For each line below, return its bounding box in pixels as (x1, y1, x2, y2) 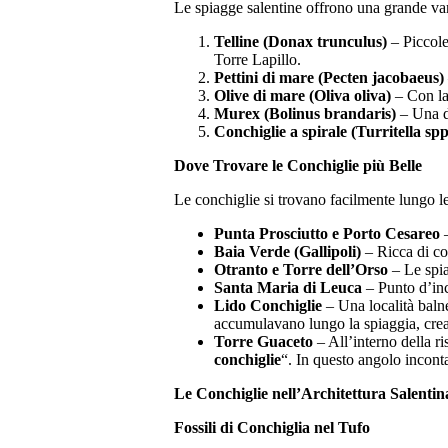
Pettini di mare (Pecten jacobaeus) (214, 69, 444, 87)
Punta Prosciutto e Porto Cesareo (214, 225, 440, 243)
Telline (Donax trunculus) (214, 33, 387, 51)
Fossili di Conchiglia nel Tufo (174, 419, 370, 437)
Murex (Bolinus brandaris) (214, 105, 396, 123)
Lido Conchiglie (214, 297, 322, 315)
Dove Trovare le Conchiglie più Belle (174, 157, 422, 175)
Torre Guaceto (214, 333, 313, 351)
